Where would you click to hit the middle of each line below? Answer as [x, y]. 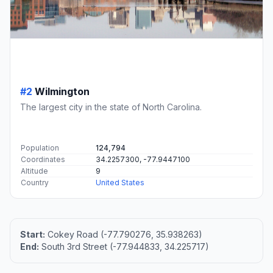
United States [120, 183]
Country [35, 183]
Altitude [34, 171]
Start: [33, 235]
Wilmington [62, 92]
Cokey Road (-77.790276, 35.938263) [124, 235]
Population [40, 148]
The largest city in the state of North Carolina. [111, 107]
